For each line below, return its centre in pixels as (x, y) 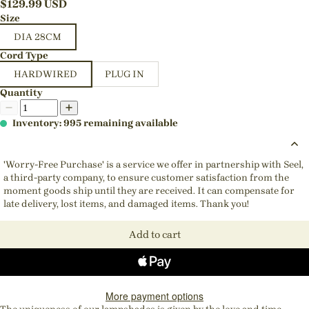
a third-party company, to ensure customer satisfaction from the (146, 177)
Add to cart (154, 234)
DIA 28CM (38, 37)
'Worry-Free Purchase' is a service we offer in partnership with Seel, (153, 164)
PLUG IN (124, 74)
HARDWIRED (46, 74)
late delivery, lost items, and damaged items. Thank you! (126, 203)
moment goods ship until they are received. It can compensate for (149, 190)
